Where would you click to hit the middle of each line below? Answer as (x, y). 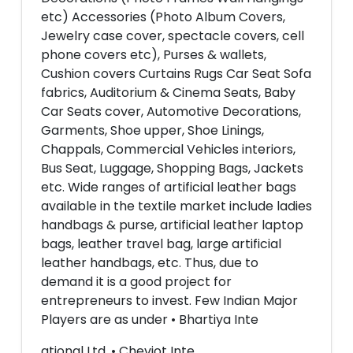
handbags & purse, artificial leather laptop (172, 225)
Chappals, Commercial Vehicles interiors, (168, 149)
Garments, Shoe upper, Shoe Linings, (152, 130)
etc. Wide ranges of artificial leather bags (169, 187)
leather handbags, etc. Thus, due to (150, 263)
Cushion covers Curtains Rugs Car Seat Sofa (176, 74)
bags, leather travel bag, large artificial (161, 244)
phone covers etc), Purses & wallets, (154, 55)
